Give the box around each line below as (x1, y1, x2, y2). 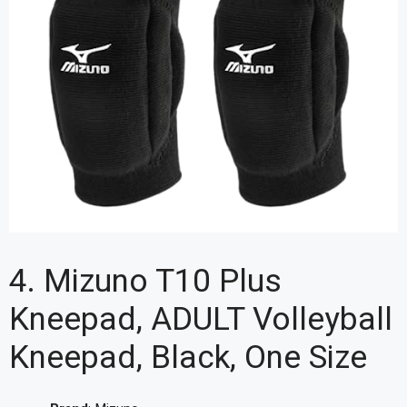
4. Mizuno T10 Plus (9, 257, 282, 305)
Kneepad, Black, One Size (9, 333, 367, 382)
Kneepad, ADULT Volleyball (9, 295, 392, 343)
